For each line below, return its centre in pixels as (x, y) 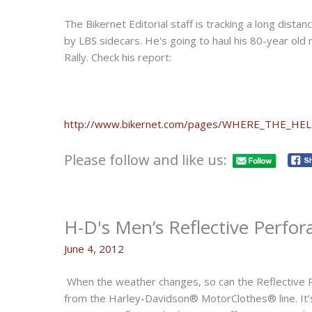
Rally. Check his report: (118, 57)
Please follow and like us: (146, 159)
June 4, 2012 (94, 249)
